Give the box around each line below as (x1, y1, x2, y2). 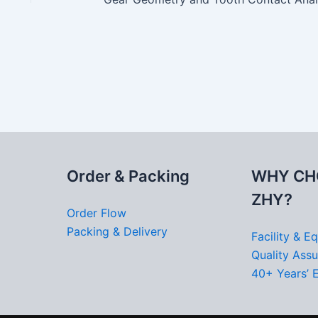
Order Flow (67, 206, 126, 220)
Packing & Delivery (67, 224, 168, 238)
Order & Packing (67, 167, 190, 185)
